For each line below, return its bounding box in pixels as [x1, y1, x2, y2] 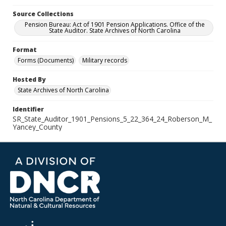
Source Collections [13, 10, 74, 18]
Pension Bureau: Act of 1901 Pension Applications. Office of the [24, 20, 205, 29]
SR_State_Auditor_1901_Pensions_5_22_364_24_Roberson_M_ [13, 114, 212, 124]
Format [13, 45, 37, 54]
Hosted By [13, 75, 45, 84]
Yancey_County [13, 122, 62, 132]
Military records [82, 56, 127, 65]
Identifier [13, 105, 44, 114]
